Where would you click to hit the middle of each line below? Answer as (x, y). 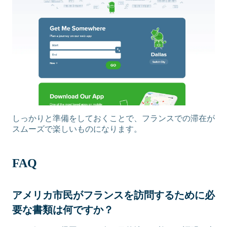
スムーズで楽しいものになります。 (77, 129)
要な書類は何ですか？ (64, 210)
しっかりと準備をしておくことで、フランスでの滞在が (113, 119)
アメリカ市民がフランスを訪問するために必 (113, 195)
